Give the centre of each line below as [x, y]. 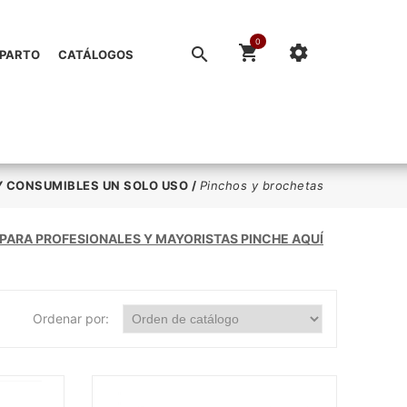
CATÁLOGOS [95, 55]
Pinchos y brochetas [261, 185]
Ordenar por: [71, 318]
